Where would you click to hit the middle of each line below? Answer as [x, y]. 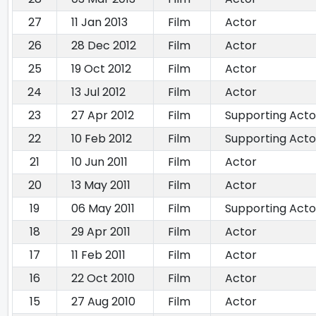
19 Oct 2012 [101, 69]
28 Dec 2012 [104, 46]
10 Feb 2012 [102, 139]
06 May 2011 [103, 209]
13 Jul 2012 [98, 92]
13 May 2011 [101, 186]
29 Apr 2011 [101, 232]
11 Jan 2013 [99, 23]
